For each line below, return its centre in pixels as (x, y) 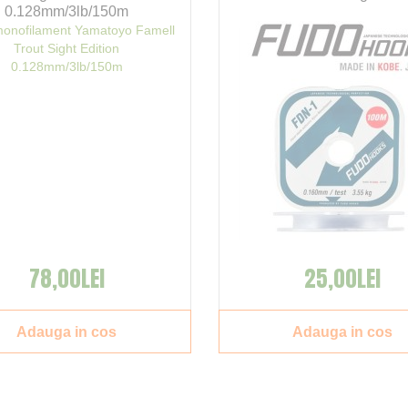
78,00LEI (66, 279)
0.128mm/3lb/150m (67, 12)
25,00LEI (342, 279)
